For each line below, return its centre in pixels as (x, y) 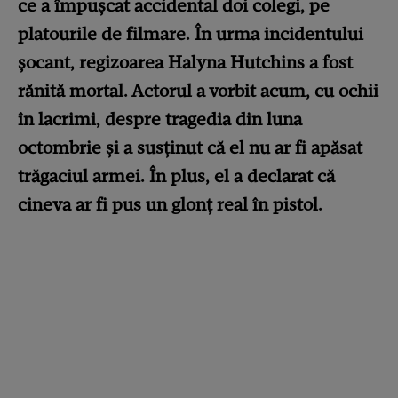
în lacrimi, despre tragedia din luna (160, 119)
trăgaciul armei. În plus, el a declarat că (176, 176)
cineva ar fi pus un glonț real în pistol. (170, 204)
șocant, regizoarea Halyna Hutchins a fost (185, 62)
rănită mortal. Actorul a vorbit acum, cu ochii (198, 91)
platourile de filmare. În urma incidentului (191, 34)
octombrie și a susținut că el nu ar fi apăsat (190, 147)
